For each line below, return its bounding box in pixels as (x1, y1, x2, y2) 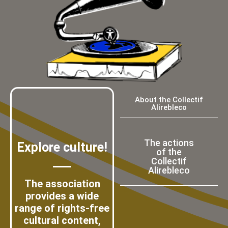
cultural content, (23, 214, 101, 227)
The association (24, 178, 100, 190)
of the (156, 147, 182, 158)
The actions (144, 137, 194, 149)
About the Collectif (135, 95, 203, 105)
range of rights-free (15, 202, 109, 215)
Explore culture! (17, 140, 107, 155)
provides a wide (25, 190, 99, 203)
